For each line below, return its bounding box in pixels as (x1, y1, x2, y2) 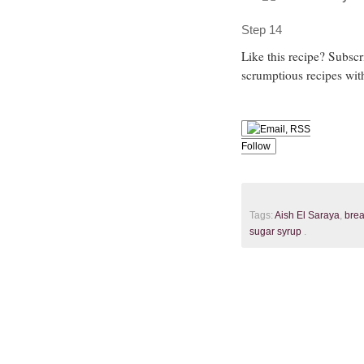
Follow (241, 140, 271, 152)
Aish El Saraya (275, 209, 340, 221)
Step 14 (241, 22, 282, 37)
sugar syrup (249, 225, 301, 237)
